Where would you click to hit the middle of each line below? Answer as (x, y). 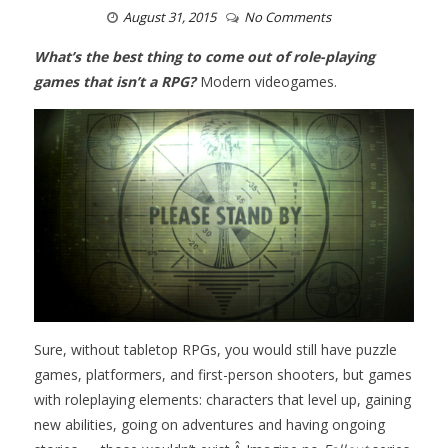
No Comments (287, 17)
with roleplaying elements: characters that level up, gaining (223, 400)
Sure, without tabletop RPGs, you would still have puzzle (216, 350)
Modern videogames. (269, 81)
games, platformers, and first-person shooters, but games (223, 375)
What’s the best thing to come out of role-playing (205, 56)
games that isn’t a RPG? (115, 81)
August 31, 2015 (169, 17)
